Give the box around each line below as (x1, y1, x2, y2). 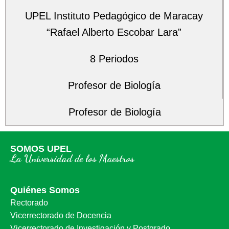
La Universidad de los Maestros (10, 152, 134, 165)
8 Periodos (89, 53, 139, 64)
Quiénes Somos (10, 185, 80, 195)
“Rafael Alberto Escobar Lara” (47, 27, 181, 38)
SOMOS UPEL (10, 144, 72, 154)
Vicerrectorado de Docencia (10, 211, 111, 220)
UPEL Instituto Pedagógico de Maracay (25, 10, 203, 21)
